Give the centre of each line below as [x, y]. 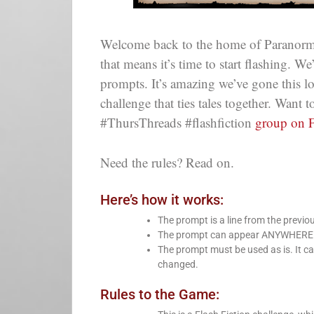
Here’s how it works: [162, 200]
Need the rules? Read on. [167, 162]
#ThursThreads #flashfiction [178, 123]
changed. [178, 265]
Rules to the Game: [160, 295]
